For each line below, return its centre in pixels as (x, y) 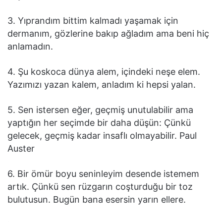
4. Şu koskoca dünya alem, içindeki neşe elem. (104, 72)
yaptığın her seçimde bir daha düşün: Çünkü (99, 123)
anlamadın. (30, 47)
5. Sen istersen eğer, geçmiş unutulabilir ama (100, 110)
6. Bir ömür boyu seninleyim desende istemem (103, 174)
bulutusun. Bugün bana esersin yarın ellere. (97, 200)
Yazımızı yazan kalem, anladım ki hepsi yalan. (102, 85)
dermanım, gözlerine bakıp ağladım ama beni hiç (108, 34)
